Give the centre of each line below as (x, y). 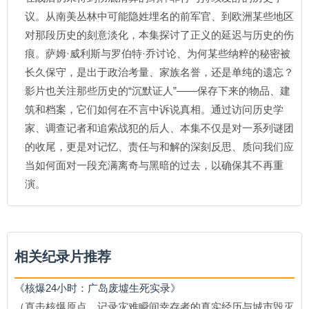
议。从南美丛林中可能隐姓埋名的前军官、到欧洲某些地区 (159, 16)
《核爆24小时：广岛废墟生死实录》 (98, 288)
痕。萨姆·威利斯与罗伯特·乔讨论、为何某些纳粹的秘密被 (158, 53)
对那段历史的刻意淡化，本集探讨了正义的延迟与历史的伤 (159, 35)
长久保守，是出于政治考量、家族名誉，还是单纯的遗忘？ (159, 72)
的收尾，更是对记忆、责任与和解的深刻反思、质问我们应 (159, 147)
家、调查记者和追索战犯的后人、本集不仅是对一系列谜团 (159, 128)
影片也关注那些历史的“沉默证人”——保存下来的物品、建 (158, 91)
